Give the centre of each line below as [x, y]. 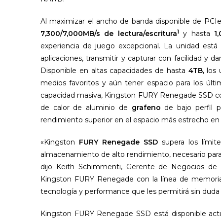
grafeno [146, 107]
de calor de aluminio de [86, 107]
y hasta [196, 33]
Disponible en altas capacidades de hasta [114, 70]
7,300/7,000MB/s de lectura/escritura [109, 33]
